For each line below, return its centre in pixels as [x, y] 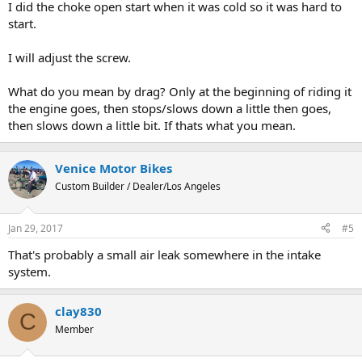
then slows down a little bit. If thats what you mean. [152, 126]
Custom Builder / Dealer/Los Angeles [138, 187]
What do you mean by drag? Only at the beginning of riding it [180, 92]
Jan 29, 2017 [36, 228]
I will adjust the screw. [69, 58]
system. [29, 271]
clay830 [78, 311]
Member [74, 329]
